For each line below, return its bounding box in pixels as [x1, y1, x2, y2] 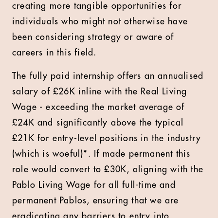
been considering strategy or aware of [12, 33, 174, 41]
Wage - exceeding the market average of [12, 103, 185, 111]
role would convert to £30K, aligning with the [12, 165, 204, 174]
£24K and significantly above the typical [12, 118, 184, 127]
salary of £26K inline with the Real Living [12, 87, 187, 96]
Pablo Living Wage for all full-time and [12, 181, 176, 189]
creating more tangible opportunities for [12, 1, 182, 10]
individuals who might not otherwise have [12, 17, 188, 26]
